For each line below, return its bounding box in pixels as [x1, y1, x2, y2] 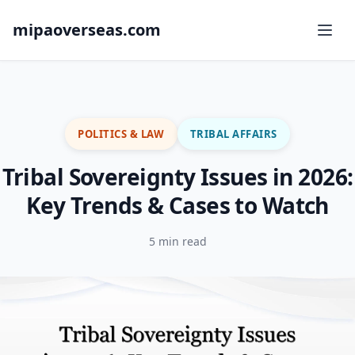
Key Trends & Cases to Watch [26, 190, 329, 220]
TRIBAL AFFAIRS [189, 126, 277, 141]
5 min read [148, 234, 207, 249]
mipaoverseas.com [13, 19, 161, 40]
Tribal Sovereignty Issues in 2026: [2, 162, 353, 192]
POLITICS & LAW [78, 126, 165, 141]
